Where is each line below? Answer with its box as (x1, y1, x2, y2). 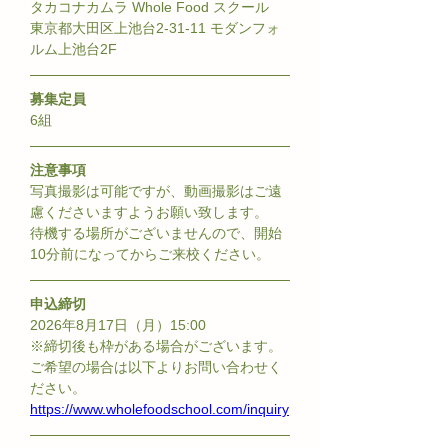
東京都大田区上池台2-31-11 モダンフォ (30, 20, 280, 37)
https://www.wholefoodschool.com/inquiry (30, 401, 289, 418)
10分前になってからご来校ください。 (30, 246, 270, 263)
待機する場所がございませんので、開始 (30, 225, 282, 242)
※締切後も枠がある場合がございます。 (30, 338, 282, 355)
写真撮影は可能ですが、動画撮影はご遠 (30, 183, 282, 200)
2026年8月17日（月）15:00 (30, 317, 206, 334)
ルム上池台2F (30, 41, 117, 58)
